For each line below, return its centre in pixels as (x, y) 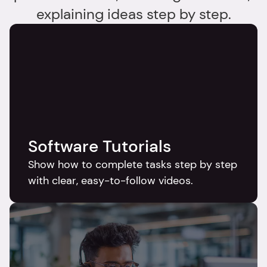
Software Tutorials (100, 146)
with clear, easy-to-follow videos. (111, 181)
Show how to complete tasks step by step (133, 164)
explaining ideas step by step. (133, 14)
